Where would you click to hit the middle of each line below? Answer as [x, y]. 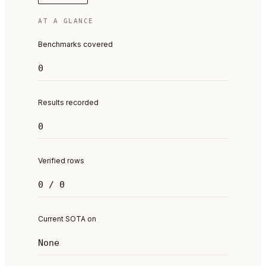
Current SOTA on [67, 219]
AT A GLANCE [66, 21]
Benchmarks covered [75, 44]
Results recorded [68, 102]
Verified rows [61, 161]
